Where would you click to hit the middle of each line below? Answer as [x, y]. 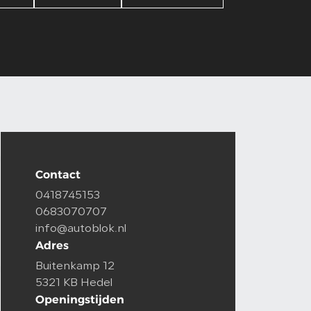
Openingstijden [80, 300]
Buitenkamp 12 [75, 267]
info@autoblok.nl [81, 229]
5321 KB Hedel [74, 283]
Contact [58, 175]
